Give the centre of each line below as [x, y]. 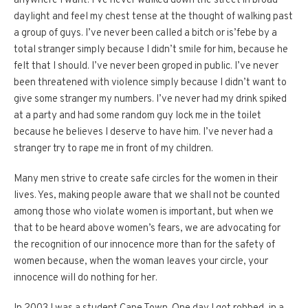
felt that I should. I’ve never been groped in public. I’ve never [146, 67]
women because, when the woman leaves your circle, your [141, 262]
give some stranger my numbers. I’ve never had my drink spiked [150, 100]
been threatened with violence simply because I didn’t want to [150, 83]
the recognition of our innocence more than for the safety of [144, 245]
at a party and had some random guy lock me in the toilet [137, 116]
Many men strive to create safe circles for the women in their [146, 179]
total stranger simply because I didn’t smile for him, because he [151, 50]
